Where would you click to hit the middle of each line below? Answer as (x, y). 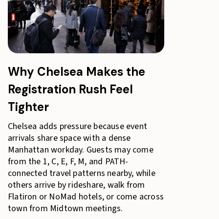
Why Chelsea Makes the (77, 72)
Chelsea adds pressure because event (77, 126)
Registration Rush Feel (70, 89)
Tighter (28, 107)
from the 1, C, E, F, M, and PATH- (68, 162)
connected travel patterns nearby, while (82, 173)
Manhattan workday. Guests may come (81, 150)
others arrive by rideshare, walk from (77, 185)
